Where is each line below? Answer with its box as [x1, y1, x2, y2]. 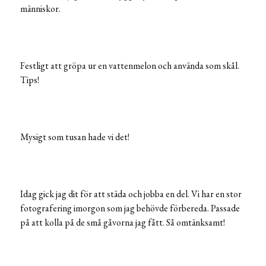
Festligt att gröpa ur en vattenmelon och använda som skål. [20, 59, 239, 72]
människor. [20, 2, 61, 15]
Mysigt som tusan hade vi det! [20, 131, 129, 144]
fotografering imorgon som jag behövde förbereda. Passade [20, 202, 240, 215]
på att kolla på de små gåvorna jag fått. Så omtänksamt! [20, 216, 225, 229]
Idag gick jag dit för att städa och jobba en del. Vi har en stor [20, 188, 242, 201]
